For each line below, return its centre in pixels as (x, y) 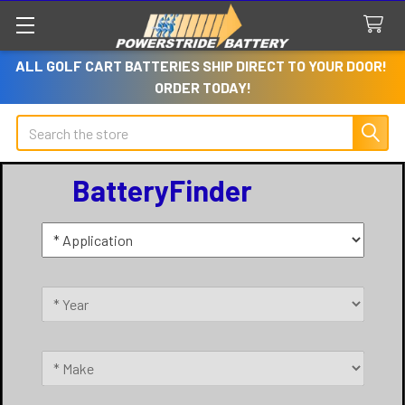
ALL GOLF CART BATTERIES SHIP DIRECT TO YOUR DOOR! (202, 66)
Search (37, 125)
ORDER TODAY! (202, 87)
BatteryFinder (162, 190)
